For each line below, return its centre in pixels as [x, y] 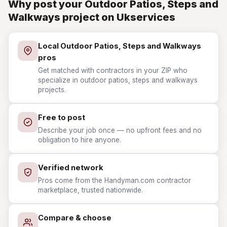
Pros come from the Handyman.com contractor [115, 180]
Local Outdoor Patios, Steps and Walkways [120, 46]
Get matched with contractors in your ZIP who [113, 70]
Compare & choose [75, 218]
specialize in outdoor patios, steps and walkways [118, 80]
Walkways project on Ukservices [92, 17]
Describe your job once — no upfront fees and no [120, 130]
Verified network [71, 168]
